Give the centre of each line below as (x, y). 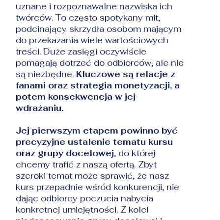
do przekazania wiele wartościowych (92, 40)
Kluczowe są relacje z (126, 74)
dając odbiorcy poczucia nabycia (85, 198)
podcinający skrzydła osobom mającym (99, 29)
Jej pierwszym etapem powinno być (97, 130)
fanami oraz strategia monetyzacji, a (98, 85)
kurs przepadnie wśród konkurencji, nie (98, 187)
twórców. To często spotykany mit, (88, 17)
